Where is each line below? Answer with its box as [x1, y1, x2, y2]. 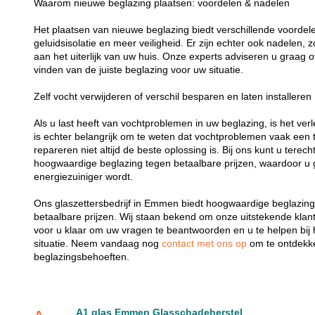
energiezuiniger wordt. [34, 171, 134, 182]
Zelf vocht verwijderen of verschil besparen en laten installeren [34, 91, 312, 102]
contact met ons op [162, 238, 250, 249]
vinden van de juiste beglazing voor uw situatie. [34, 64, 244, 75]
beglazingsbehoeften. [34, 251, 130, 262]
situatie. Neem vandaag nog [34, 238, 162, 249]
